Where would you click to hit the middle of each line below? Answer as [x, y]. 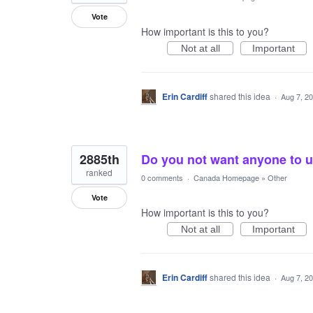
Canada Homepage [226, 177]
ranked [99, 172]
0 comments [162, 177]
